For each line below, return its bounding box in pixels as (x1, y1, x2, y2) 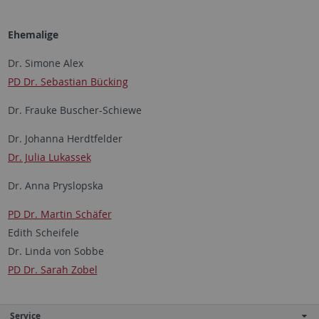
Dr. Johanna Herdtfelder (7, 132, 122, 145)
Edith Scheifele (7, 226, 79, 239)
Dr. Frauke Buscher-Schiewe (7, 103, 142, 117)
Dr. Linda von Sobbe (7, 244, 104, 258)
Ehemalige (7, 28, 58, 41)
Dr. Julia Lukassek (7, 150, 91, 164)
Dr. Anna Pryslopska (7, 179, 103, 192)
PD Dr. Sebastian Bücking (7, 75, 128, 88)
